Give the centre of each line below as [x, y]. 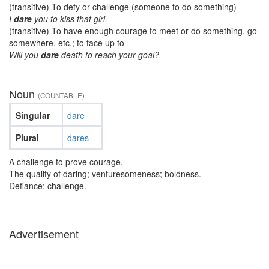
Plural [27, 137]
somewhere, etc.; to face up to [67, 43]
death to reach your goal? [109, 55]
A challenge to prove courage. [66, 162]
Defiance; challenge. [48, 186]
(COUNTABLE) [61, 95]
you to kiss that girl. [70, 19]
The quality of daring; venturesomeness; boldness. [105, 174]
